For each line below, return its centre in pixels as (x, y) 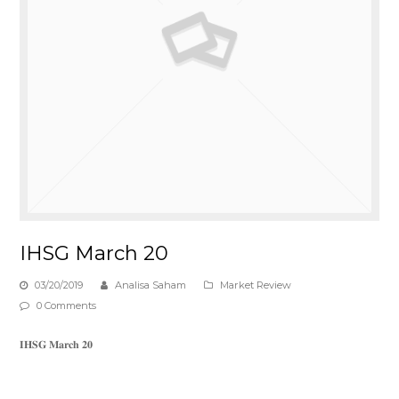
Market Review (256, 285)
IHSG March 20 (94, 254)
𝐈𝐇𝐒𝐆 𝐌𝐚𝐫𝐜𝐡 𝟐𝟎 (57, 345)
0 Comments (67, 306)
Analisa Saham (151, 285)
